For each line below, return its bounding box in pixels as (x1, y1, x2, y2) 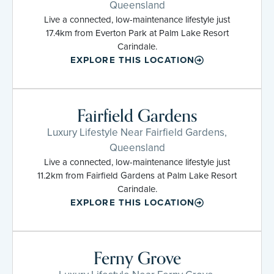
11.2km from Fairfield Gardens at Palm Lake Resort (37, 168, 237, 182)
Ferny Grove (93, 244, 181, 273)
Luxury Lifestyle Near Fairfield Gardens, (47, 124, 227, 140)
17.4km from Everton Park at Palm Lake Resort (45, 26, 229, 40)
